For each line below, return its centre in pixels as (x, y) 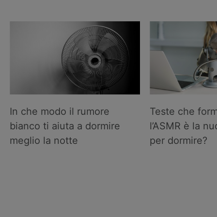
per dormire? (179, 141)
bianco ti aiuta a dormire (65, 126)
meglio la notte (44, 141)
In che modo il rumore (60, 112)
